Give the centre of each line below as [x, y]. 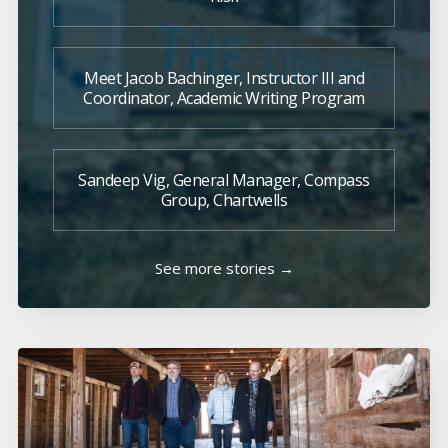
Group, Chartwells [224, 200]
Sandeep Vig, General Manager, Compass [224, 180]
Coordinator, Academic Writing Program [224, 98]
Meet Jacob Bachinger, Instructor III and [224, 78]
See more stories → [224, 268]
